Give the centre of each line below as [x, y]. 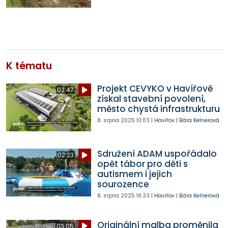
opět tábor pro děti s [142, 164]
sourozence [123, 184]
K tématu [29, 66]
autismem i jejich [134, 174]
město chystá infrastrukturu [158, 109]
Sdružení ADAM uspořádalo [157, 154]
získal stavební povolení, [151, 99]
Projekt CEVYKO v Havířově [155, 89]
